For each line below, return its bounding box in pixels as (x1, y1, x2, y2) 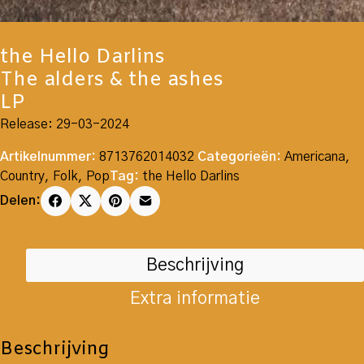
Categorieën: (197, 150, 281, 163)
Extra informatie (130, 289, 260, 307)
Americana (284, 150, 345, 163)
